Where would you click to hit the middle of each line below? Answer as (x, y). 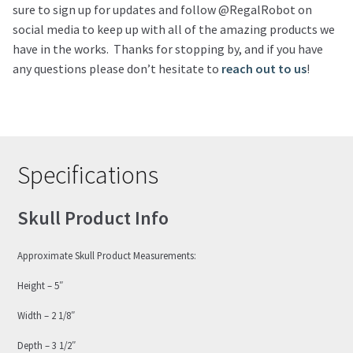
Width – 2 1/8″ (46, 316)
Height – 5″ (41, 286)
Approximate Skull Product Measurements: (107, 256)
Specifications (88, 175)
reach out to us (264, 69)
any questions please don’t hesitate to (117, 69)
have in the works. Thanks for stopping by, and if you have (168, 49)
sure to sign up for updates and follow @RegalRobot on (162, 10)
